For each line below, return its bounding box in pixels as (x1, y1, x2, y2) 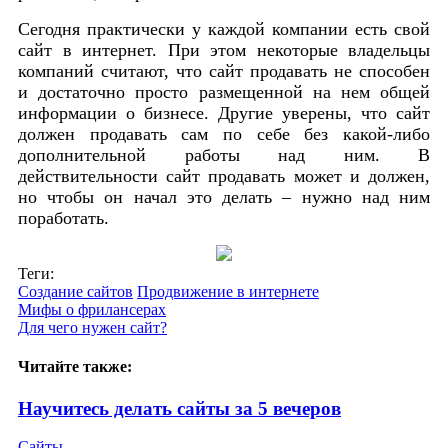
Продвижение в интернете (137, 282, 319, 300)
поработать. (18, 207, 109, 228)
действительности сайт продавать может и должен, (18, 165, 430, 186)
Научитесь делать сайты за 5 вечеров (18, 397, 341, 419)
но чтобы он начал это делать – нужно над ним (18, 186, 430, 207)
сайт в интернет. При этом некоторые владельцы (18, 39, 430, 60)
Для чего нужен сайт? (18, 318, 167, 336)
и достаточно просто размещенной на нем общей (18, 81, 430, 102)
